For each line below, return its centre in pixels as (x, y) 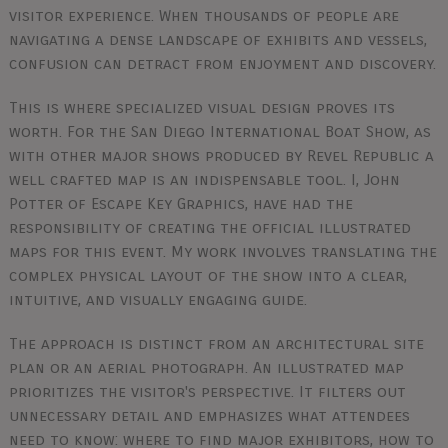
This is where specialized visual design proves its (201, 107)
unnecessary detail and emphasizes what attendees (209, 415)
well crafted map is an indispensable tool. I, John (204, 179)
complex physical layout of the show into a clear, (207, 275)
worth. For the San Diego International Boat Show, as (219, 131)
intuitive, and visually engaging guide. (157, 299)
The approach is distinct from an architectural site (216, 343)
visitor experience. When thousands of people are (203, 15)
